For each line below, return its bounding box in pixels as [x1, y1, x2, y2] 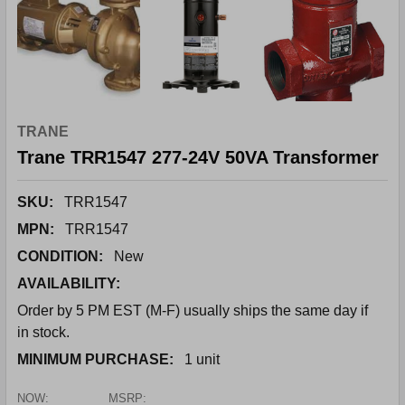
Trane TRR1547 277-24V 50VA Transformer [17, 147, 379, 167]
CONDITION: [17, 249, 103, 264]
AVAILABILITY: [17, 276, 120, 291]
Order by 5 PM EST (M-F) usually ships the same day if [17, 303, 368, 318]
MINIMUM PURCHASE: [17, 352, 174, 367]
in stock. [17, 325, 70, 340]
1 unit [184, 352, 220, 367]
